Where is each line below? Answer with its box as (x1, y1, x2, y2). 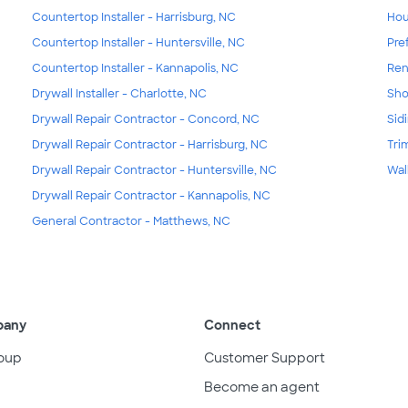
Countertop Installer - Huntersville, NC (31, 35, 245, 50)
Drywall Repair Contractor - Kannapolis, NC (31, 188, 270, 203)
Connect (204, 316, 260, 333)
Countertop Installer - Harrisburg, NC (31, 9, 236, 25)
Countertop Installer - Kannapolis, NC (31, 60, 239, 76)
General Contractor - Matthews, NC (31, 213, 230, 229)
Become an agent (204, 378, 320, 395)
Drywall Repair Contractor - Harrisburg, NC (31, 137, 268, 152)
